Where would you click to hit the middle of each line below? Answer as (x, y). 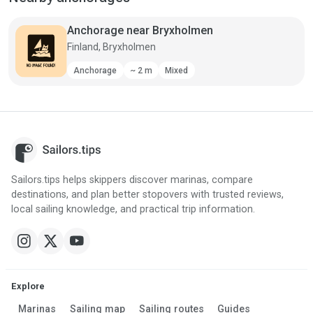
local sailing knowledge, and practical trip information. (133, 210)
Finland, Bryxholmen (111, 46)
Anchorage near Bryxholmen (140, 30)
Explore (28, 286)
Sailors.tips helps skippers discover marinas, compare (132, 180)
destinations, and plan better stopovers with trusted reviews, (147, 195)
